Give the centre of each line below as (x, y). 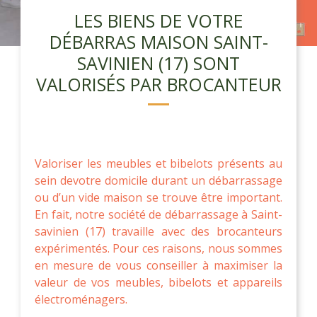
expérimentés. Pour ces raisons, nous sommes (158, 248)
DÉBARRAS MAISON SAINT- (158, 41)
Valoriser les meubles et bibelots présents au (158, 163)
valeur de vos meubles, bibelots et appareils (158, 282)
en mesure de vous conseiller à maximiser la (158, 265)
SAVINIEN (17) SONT (158, 63)
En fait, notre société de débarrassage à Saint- (158, 214)
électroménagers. (81, 299)
